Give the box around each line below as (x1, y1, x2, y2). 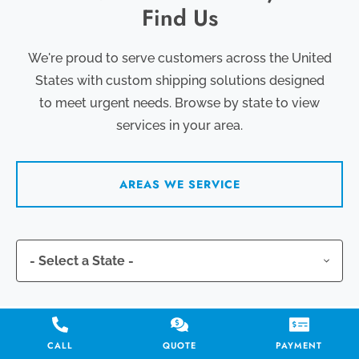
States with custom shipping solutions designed (34, 72, 325, 88)
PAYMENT (276, 339, 323, 352)
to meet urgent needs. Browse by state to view (39, 95, 320, 111)
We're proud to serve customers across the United (27, 50, 332, 66)
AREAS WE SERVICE (119, 175, 240, 192)
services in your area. (116, 117, 243, 133)
